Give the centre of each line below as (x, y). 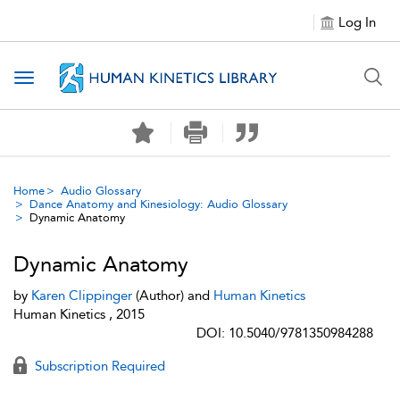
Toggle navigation (81, 79)
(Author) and (173, 296)
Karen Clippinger (82, 296)
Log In (357, 22)
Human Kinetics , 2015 (79, 314)
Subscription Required (98, 366)
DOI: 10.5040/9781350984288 (285, 333)
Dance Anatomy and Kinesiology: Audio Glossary (158, 204)
